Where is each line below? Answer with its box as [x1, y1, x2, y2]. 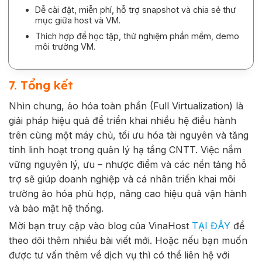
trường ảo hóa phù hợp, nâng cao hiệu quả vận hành [9, 188, 247, 200]
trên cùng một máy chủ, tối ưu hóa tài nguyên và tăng [9, 129, 249, 142]
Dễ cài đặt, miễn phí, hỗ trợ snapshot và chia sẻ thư [35, 5, 236, 15]
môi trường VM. [35, 41, 95, 51]
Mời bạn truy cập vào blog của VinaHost [9, 220, 192, 232]
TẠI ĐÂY [192, 220, 230, 232]
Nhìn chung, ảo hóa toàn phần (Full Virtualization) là [9, 100, 243, 112]
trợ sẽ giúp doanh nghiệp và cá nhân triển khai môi [9, 173, 235, 185]
